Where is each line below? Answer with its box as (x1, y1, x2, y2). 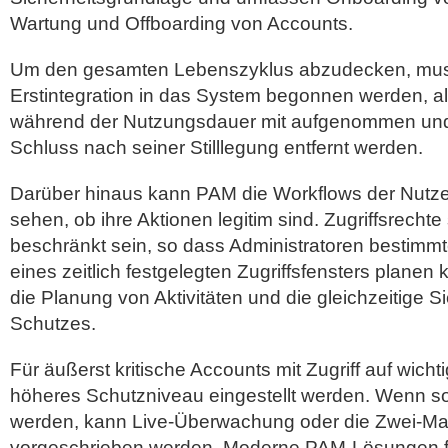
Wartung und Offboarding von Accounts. (10, 13, 353, 34)
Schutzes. (10, 313, 96, 334)
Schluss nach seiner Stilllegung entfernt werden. (10, 137, 423, 158)
